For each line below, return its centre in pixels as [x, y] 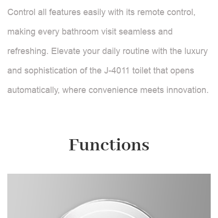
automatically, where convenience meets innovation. [108, 90]
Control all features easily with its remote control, [101, 12]
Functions [109, 145]
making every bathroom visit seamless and [90, 31]
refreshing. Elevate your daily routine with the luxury [108, 51]
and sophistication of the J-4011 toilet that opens [101, 70]
